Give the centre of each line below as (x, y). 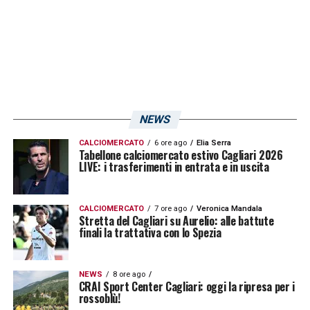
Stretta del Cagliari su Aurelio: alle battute (176, 220)
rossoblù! (99, 298)
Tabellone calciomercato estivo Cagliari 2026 (181, 155)
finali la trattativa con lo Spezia (150, 232)
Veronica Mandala (229, 208)
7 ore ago (170, 208)
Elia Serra (213, 143)
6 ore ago (170, 143)
